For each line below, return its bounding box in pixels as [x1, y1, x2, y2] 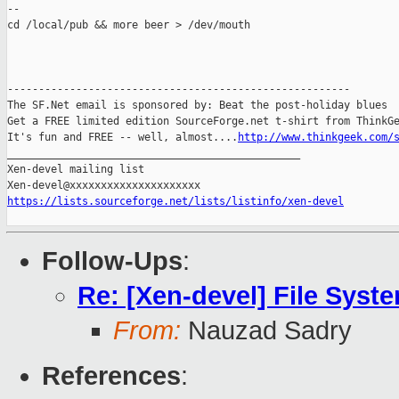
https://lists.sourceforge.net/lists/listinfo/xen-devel [7, 195, 344, 208]
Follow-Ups [42, 247, 183, 276]
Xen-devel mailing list [7, 163, 144, 176]
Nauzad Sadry [181, 316, 352, 346]
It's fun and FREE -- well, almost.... [7, 131, 238, 144]
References [42, 362, 181, 391]
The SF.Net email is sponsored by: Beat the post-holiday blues [7, 99, 387, 112]
